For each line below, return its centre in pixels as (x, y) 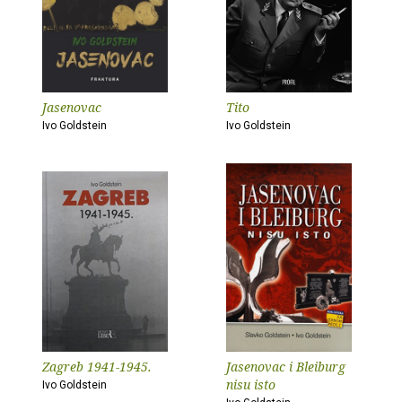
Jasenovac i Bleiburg (286, 367)
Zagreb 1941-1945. (97, 367)
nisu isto (251, 385)
